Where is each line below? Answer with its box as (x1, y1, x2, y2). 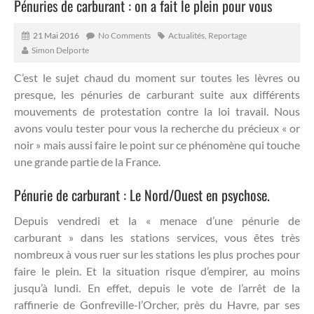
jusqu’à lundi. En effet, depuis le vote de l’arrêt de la (14, 280, 300, 294)
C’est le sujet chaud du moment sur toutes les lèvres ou (14, 70, 300, 84)
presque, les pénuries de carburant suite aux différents (14, 87, 300, 101)
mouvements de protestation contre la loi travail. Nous (14, 104, 300, 118)
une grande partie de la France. (14, 154, 161, 168)
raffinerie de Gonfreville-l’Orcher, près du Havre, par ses (14, 297, 300, 311)
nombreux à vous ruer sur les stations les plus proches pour (14, 247, 300, 261)
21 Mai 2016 (33, 29, 79, 41)
